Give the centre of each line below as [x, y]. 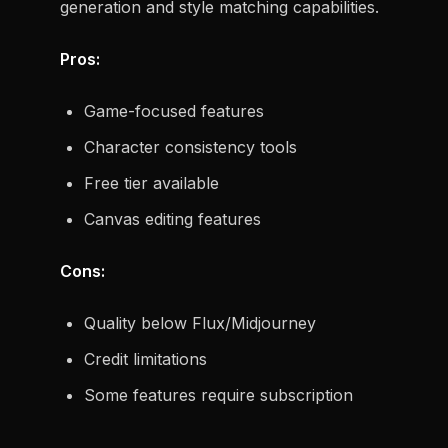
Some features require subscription [218, 395]
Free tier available [151, 183]
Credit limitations [145, 359]
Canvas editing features [172, 219]
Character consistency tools [190, 147]
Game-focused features [174, 111]
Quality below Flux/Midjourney [200, 323]
